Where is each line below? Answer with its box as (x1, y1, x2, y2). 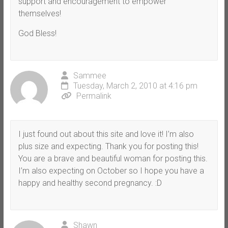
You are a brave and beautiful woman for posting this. (18, 153, 208, 163)
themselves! (18, 8, 61, 18)
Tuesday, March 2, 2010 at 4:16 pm (73, 80, 197, 91)
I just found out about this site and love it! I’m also (18, 129, 194, 139)
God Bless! (18, 28, 56, 38)
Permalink (76, 91, 111, 101)
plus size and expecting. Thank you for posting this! (18, 141, 198, 151)
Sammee (73, 70, 106, 80)
